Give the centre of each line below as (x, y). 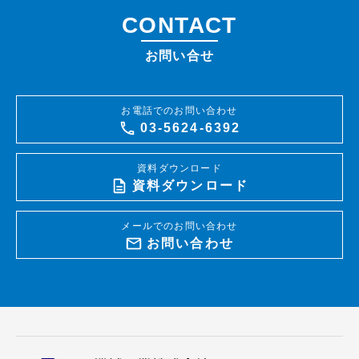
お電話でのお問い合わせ (179, 111)
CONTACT (179, 25)
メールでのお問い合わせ (179, 226)
